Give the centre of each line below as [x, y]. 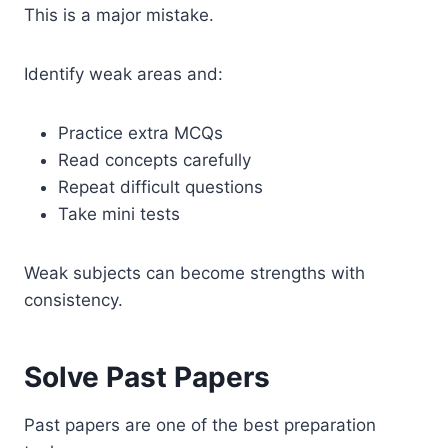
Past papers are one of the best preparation [200, 424]
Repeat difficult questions [160, 186]
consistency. [73, 299]
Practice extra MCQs [140, 132]
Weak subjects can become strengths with [194, 272]
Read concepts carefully [154, 159]
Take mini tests [119, 213]
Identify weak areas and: [123, 73]
